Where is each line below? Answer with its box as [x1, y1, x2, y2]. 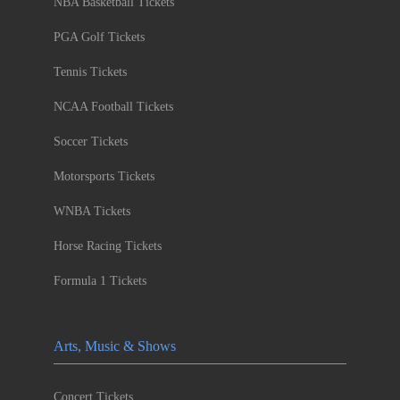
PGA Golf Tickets [54, 30, 145, 44]
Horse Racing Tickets [54, 239, 162, 253]
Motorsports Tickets [54, 170, 154, 183]
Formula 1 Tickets [54, 274, 146, 287]
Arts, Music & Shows [54, 338, 176, 354]
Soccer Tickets [54, 135, 128, 148]
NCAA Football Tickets [54, 100, 173, 113]
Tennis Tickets [54, 65, 127, 79]
